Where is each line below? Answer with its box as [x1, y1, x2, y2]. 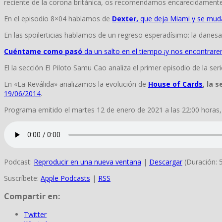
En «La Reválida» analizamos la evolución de [4, 79, 148, 89]
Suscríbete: [4, 173, 41, 183]
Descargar [149, 157, 182, 166]
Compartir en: [4, 191, 60, 202]
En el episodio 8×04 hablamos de [4, 13, 112, 23]
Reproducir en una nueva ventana [34, 157, 141, 166]
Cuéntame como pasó [4, 46, 82, 56]
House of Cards [148, 79, 203, 89]
